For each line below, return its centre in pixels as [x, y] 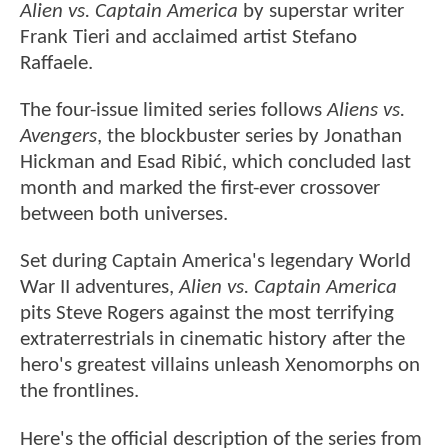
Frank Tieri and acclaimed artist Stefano [188, 37]
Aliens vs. [366, 111]
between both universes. [124, 215]
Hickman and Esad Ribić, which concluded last [215, 163]
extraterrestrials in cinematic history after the [212, 340]
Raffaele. [56, 63]
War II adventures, [99, 288]
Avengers [58, 137]
